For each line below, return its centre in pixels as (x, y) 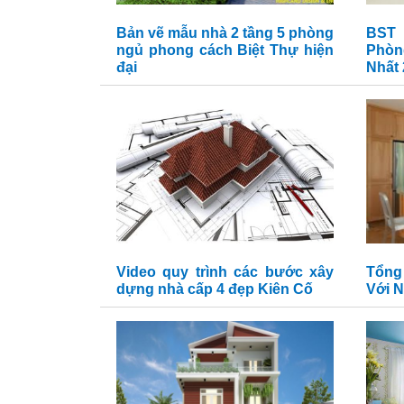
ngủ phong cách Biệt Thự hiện (225, 50)
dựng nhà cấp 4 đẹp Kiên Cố (215, 289)
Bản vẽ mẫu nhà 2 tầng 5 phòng (225, 33)
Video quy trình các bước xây (225, 272)
